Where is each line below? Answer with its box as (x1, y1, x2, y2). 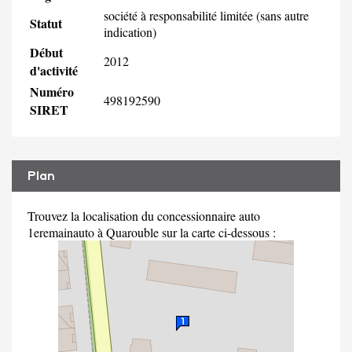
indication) (104, 23, 156, 40)
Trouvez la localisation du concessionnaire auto (27, 207, 260, 224)
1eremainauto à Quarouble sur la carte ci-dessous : (27, 223, 276, 240)
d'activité (30, 60, 78, 79)
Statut (30, 13, 62, 32)
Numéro (30, 82, 74, 101)
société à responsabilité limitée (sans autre (104, 6, 309, 24)
